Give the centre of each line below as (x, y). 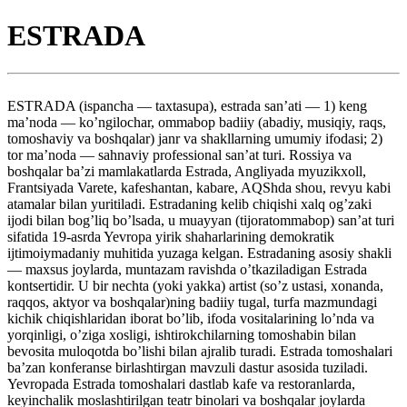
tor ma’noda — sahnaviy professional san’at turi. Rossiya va (179, 154)
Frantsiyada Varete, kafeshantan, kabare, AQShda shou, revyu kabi (199, 187)
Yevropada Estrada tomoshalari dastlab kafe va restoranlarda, (181, 383)
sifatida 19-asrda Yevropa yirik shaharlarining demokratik (171, 236)
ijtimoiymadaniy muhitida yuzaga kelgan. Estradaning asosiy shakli (199, 253)
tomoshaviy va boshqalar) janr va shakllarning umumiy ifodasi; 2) (195, 138)
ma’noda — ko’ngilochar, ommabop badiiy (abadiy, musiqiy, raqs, (197, 122)
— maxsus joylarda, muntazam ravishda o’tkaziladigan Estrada (187, 269)
